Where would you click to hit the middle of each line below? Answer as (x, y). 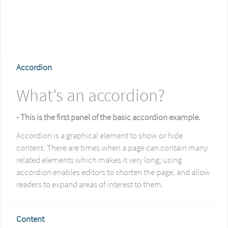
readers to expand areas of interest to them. (90, 184)
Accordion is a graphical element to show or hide (99, 135)
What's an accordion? (91, 95)
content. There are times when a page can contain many (112, 148)
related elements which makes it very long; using (99, 160)
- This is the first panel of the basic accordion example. (108, 117)
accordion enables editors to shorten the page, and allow (113, 172)
